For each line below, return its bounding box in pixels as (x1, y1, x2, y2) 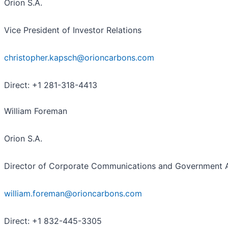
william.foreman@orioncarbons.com (4, 188, 142, 198)
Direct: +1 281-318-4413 (4, 79, 97, 90)
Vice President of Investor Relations (4, 24, 141, 35)
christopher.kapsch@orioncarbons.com (4, 52, 154, 63)
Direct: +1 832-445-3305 (4, 215, 102, 226)
